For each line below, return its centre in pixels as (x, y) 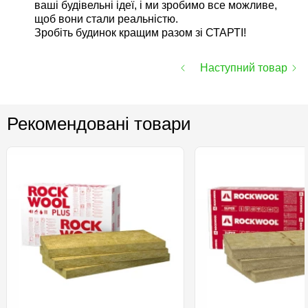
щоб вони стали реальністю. (106, 19)
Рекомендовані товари (99, 124)
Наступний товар (244, 68)
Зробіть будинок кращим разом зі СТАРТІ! (140, 33)
